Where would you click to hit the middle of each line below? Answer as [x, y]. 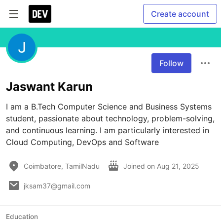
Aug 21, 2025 [178, 166]
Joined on [140, 166]
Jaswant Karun [49, 87]
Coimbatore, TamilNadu [62, 166]
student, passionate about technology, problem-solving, [110, 118]
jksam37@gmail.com [57, 185]
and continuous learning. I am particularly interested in [108, 130]
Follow [171, 63]
